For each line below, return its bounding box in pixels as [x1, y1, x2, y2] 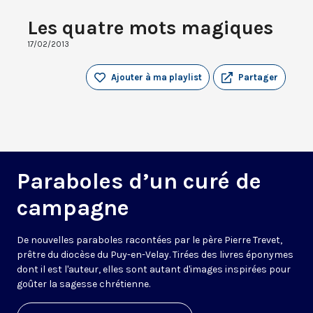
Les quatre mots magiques [27, 16, 273, 40]
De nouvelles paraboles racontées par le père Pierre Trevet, [17, 234, 282, 247]
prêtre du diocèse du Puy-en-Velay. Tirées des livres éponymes [17, 249, 293, 261]
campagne [17, 195, 129, 221]
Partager [238, 72, 278, 83]
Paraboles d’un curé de [17, 168, 261, 195]
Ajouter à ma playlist [111, 72, 202, 83]
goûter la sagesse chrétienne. [17, 278, 150, 291]
